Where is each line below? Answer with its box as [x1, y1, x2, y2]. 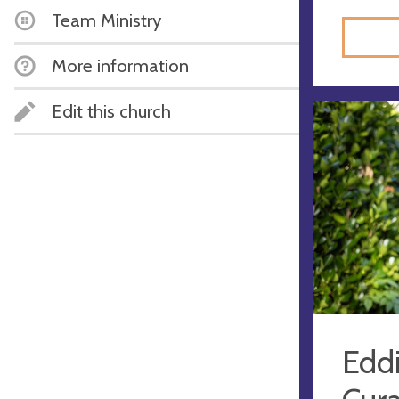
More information [52, 53, 189, 77]
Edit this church [52, 99, 171, 122]
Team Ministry [52, 8, 161, 31]
